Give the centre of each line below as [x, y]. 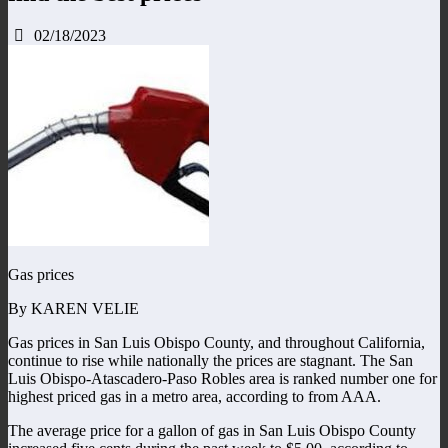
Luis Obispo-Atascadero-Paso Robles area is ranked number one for [222, 378]
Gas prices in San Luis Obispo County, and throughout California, [216, 342]
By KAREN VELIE [73, 308]
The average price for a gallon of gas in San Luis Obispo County [212, 430]
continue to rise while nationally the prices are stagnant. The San [210, 360]
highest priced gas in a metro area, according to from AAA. [194, 396]
